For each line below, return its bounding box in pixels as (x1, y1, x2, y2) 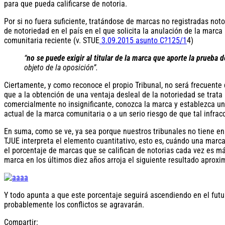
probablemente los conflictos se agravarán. (4, 199, 144, 209)
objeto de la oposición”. (24, 62, 98, 72)
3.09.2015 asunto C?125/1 (99, 35, 187, 45)
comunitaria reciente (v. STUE (4, 35, 99, 45)
